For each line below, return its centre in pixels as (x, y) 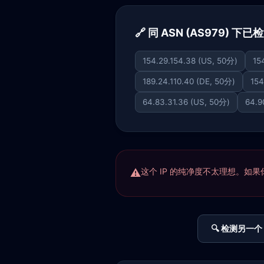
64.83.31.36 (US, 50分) (186, 102)
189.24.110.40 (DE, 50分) (189, 81)
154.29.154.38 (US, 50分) (190, 61)
